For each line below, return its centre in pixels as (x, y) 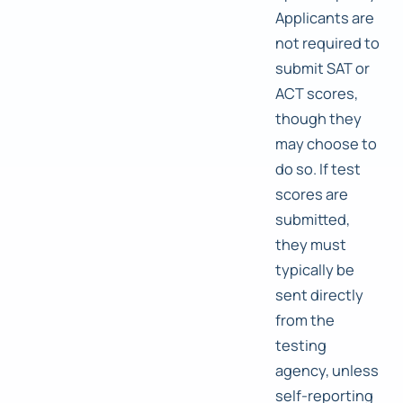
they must (311, 245)
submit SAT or (322, 68)
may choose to (326, 144)
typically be (315, 270)
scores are (312, 194)
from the (305, 320)
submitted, (313, 219)
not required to (327, 43)
